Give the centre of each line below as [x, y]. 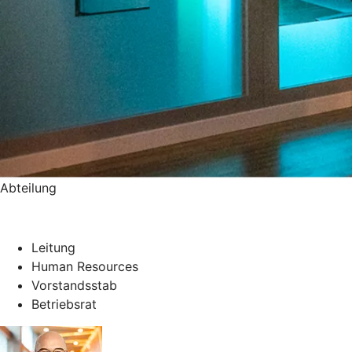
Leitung [53, 247]
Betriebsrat [64, 304]
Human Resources [85, 266]
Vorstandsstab [74, 285]
